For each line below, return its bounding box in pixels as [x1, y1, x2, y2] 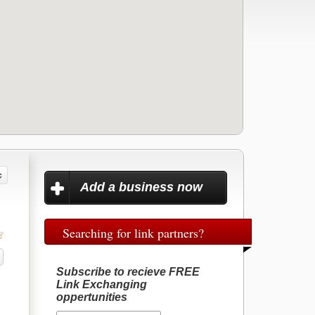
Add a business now [80, 180, 202, 194]
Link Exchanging [56, 278, 148, 290]
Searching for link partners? [63, 224, 204, 241]
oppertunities [56, 291, 128, 303]
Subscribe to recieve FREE [56, 266, 200, 278]
